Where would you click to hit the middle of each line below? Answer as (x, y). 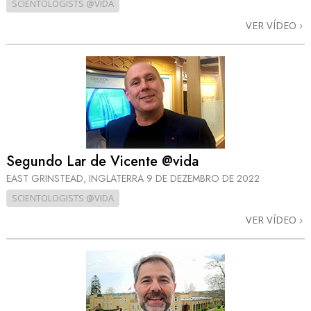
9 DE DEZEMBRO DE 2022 (203, 179)
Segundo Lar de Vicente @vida (102, 161)
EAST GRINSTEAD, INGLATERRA (76, 179)
